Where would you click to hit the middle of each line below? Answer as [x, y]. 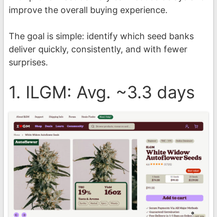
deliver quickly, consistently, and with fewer [98, 49]
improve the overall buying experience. [88, 10]
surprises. [28, 62]
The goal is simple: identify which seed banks [101, 36]
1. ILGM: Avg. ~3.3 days [102, 92]
